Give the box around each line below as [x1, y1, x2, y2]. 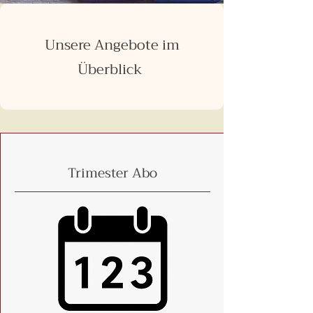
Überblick [78, 57, 146, 82]
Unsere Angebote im [44, 33, 180, 57]
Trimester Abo [67, 161, 157, 184]
